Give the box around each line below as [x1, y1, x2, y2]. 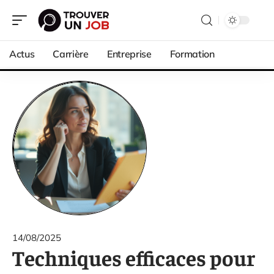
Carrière [53, 48, 89, 60]
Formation [169, 48, 215, 60]
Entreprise [106, 48, 152, 60]
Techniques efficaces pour [12, 243, 255, 271]
